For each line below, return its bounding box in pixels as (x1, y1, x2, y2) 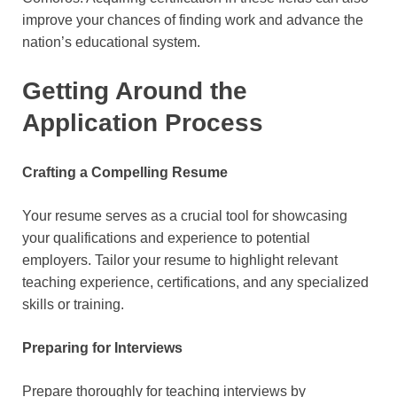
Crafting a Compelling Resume (22, 165, 228, 181)
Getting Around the (22, 76, 247, 105)
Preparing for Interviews (22, 340, 183, 356)
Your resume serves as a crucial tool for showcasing (22, 208, 347, 224)
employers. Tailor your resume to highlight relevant (22, 253, 338, 269)
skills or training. (22, 297, 124, 313)
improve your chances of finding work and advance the (22, 12, 363, 27)
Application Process (22, 108, 263, 136)
